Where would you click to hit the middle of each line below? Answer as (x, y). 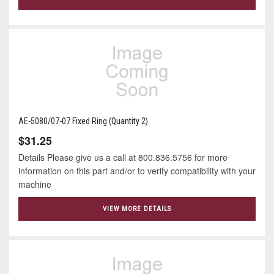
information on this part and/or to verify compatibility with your (137, 171)
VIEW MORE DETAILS (137, 209)
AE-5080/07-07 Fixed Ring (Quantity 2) (83, 121)
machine (37, 184)
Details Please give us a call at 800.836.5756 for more (123, 157)
